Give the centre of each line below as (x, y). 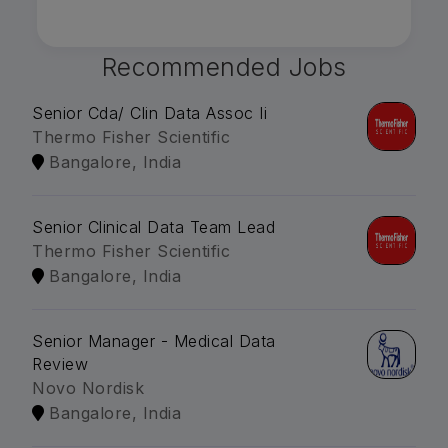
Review (60, 364)
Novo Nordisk (88, 388)
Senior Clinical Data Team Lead (153, 227)
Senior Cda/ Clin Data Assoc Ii (149, 113)
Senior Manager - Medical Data (154, 341)
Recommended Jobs (224, 67)
